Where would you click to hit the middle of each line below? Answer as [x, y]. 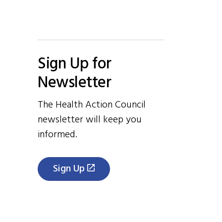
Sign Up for [75, 64]
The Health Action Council [92, 105]
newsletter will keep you [90, 120]
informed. [58, 135]
